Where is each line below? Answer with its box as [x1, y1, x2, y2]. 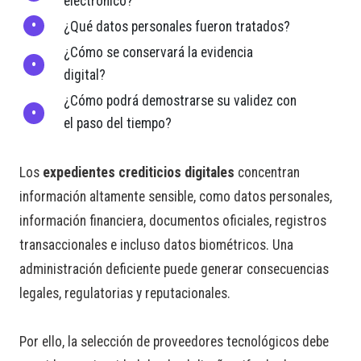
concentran [234, 164, 300, 181]
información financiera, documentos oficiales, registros [19, 213, 326, 230]
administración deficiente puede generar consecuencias [19, 261, 329, 278]
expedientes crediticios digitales [43, 164, 234, 181]
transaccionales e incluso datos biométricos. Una [19, 237, 293, 254]
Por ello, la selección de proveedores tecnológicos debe [19, 334, 329, 351]
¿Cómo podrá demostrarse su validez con [64, 93, 297, 110]
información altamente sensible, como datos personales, [19, 189, 332, 205]
